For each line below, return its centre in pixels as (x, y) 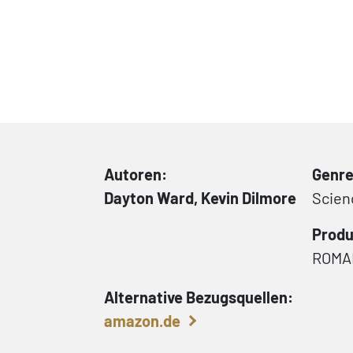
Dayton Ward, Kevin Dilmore (200, 198)
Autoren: (136, 174)
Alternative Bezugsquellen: (199, 297)
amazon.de (142, 321)
